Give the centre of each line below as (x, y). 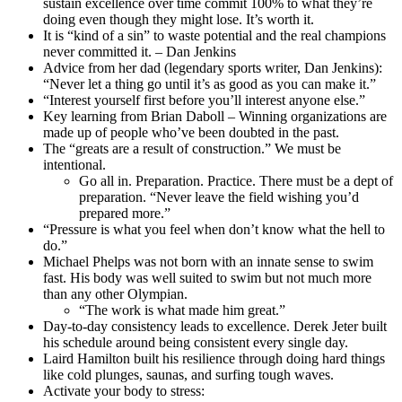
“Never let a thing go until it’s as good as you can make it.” (210, 83)
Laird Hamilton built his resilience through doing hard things (214, 358)
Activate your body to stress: (124, 390)
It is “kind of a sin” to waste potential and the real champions (214, 35)
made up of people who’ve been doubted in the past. (191, 132)
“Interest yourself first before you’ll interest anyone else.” (204, 100)
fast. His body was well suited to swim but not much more (207, 277)
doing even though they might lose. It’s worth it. (179, 19)
